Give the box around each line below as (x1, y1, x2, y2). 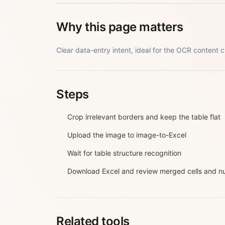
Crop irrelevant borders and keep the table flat (67, 113, 220, 121)
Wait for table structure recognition (67, 149, 181, 157)
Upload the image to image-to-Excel (67, 131, 186, 139)
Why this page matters (56, 20, 183, 34)
